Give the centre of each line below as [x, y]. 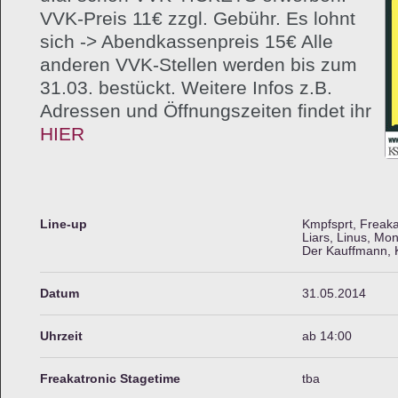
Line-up [64, 224]
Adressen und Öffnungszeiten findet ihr [206, 110]
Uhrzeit [61, 336]
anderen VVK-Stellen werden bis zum [199, 64]
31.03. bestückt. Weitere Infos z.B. [186, 87]
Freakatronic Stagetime [110, 379]
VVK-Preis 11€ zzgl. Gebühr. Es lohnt [198, 18]
